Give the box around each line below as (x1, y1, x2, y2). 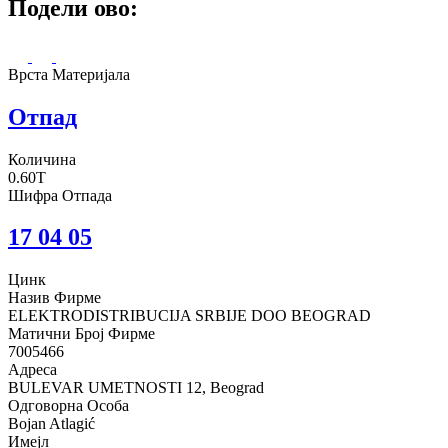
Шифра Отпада (8, 186, 112, 204)
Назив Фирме (8, 289, 101, 307)
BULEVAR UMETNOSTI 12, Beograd (8, 379, 264, 397)
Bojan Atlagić (8, 415, 95, 433)
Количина (8, 150, 76, 168)
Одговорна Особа (8, 397, 129, 415)
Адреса (8, 361, 57, 379)
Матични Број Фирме (8, 325, 155, 343)
